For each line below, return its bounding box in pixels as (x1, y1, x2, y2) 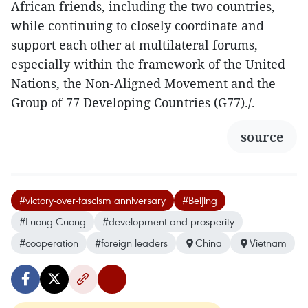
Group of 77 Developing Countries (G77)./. (11, 94, 255, 111)
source (241, 129, 283, 146)
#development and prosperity (102, 214, 234, 229)
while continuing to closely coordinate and (11, 17, 264, 34)
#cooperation (19, 236, 78, 250)
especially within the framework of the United (11, 56, 285, 73)
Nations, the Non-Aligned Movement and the (11, 75, 276, 92)
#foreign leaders (95, 236, 168, 250)
